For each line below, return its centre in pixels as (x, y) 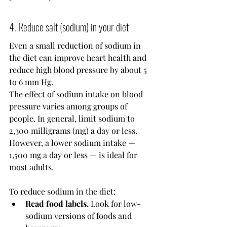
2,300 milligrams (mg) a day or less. (74, 131)
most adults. (31, 167)
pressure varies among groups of (69, 106)
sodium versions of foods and (80, 216)
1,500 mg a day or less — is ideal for (74, 155)
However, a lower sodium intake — (73, 143)
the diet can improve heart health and (79, 58)
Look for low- (115, 204)
